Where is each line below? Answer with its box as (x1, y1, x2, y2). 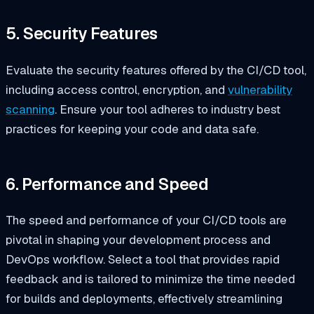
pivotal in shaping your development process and (6, 232, 271, 248)
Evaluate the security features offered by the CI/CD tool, (6, 62, 306, 78)
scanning (6, 102, 55, 118)
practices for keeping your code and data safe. (6, 121, 259, 137)
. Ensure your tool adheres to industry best (55, 102, 280, 118)
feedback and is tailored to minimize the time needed (6, 271, 295, 287)
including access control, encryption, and (6, 82, 228, 98)
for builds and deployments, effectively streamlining (6, 291, 282, 307)
